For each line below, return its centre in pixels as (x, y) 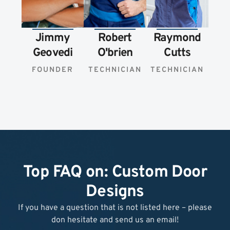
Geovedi (53, 53)
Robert (115, 39)
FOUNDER (53, 70)
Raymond (177, 39)
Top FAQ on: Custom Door (115, 173)
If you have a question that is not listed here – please (115, 208)
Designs (115, 192)
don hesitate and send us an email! (115, 221)
